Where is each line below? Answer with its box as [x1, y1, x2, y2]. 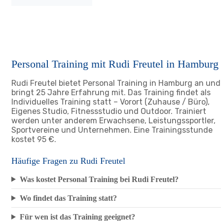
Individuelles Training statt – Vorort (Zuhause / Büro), [11, 97, 210, 107]
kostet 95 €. [11, 135, 56, 144]
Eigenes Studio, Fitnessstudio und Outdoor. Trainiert [11, 107, 206, 116]
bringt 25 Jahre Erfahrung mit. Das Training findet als [11, 88, 211, 97]
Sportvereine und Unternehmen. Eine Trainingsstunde [11, 125, 213, 135]
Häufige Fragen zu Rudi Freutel [11, 156, 125, 166]
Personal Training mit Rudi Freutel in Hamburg [11, 58, 219, 70]
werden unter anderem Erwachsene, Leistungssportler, [11, 116, 216, 125]
